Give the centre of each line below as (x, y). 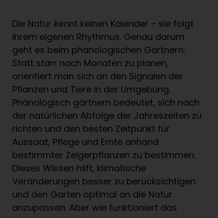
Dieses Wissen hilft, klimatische (79, 168)
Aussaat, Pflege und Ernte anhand (85, 142)
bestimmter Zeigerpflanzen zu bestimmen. (104, 155)
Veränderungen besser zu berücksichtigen (104, 182)
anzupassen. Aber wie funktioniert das (95, 208)
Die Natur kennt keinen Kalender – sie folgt (103, 24)
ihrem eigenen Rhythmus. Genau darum (98, 37)
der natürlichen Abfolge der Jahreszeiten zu (107, 116)
